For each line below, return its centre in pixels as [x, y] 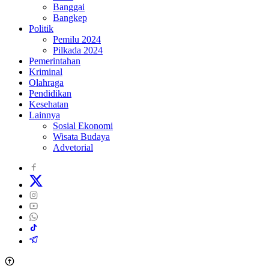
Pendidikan [50, 94]
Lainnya [44, 115]
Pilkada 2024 [78, 50]
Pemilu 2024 [77, 40]
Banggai [69, 7]
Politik [41, 29]
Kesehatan [49, 104]
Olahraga [46, 83]
